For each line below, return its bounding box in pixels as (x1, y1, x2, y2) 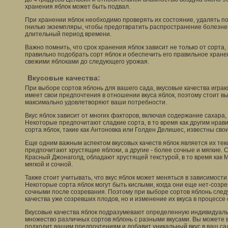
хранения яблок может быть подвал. (25, 3, 130, 10)
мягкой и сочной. (25, 161, 73, 168)
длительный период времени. (25, 31, 111, 38)
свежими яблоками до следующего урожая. (25, 58, 149, 65)
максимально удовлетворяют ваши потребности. (25, 99, 167, 106)
